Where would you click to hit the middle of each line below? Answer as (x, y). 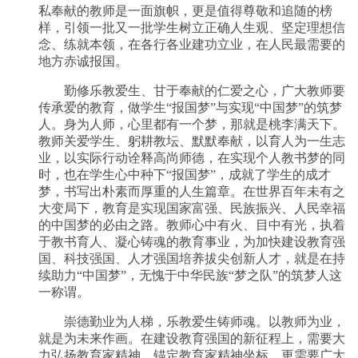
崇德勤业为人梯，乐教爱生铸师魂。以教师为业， (192, 321)
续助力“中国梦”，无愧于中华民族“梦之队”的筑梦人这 (190, 275)
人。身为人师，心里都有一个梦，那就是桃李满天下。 (192, 124)
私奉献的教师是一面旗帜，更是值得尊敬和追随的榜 (185, 10)
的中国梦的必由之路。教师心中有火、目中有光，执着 (192, 225)
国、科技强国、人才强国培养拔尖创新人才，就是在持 (192, 258)
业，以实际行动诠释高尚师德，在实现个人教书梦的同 (192, 157)
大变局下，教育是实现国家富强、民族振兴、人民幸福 (192, 208)
